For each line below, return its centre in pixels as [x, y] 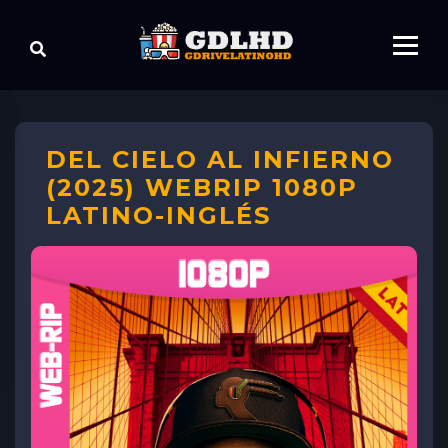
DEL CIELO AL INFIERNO [220, 159]
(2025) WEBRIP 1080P [202, 187]
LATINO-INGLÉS [158, 215]
